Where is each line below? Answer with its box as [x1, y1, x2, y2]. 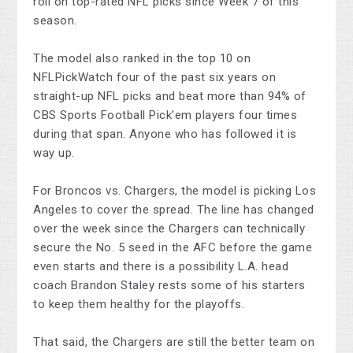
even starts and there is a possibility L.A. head [33, 259, 289, 274]
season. [33, 13, 77, 28]
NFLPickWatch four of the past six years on [33, 70, 277, 85]
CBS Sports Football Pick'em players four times [33, 108, 298, 123]
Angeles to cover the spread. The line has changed [33, 203, 314, 217]
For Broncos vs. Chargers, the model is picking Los [33, 184, 317, 199]
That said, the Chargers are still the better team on [33, 335, 315, 350]
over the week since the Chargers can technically [33, 221, 306, 236]
